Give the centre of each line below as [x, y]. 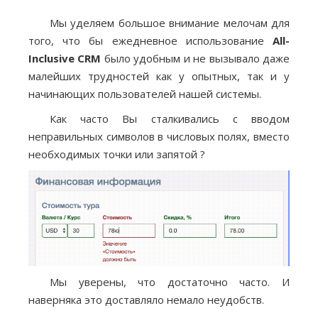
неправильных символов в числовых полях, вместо [159, 137]
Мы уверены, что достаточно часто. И [170, 282]
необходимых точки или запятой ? [117, 154]
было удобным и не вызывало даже [196, 59]
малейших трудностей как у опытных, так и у [159, 76]
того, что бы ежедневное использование [150, 41]
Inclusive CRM [65, 59]
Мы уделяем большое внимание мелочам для [170, 23]
